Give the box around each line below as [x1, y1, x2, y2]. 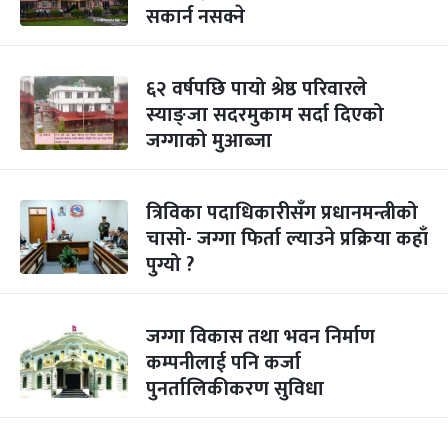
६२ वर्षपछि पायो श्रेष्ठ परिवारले [146, 72, 367, 106]
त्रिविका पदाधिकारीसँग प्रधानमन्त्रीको [146, 196, 418, 230]
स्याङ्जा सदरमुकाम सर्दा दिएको [146, 98, 384, 132]
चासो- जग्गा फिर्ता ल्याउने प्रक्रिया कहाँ [146, 222, 428, 256]
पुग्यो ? [146, 248, 194, 282]
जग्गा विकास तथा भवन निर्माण [146, 320, 375, 354]
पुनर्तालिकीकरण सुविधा [146, 372, 324, 406]
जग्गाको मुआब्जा [146, 124, 272, 158]
